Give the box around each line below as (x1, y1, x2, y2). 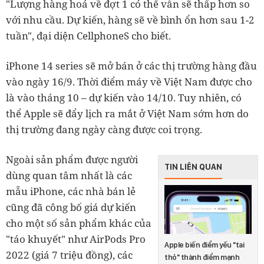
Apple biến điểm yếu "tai (164, 240, 244, 250)
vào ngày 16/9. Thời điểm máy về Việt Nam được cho (6, 74, 252, 88)
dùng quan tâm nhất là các (6, 168, 132, 182)
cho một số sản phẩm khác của (6, 216, 151, 230)
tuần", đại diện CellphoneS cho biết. (6, 28, 171, 42)
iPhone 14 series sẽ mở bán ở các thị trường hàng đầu (6, 58, 257, 72)
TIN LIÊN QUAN (164, 161, 222, 171)
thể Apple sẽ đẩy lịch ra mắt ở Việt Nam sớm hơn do (6, 106, 249, 120)
